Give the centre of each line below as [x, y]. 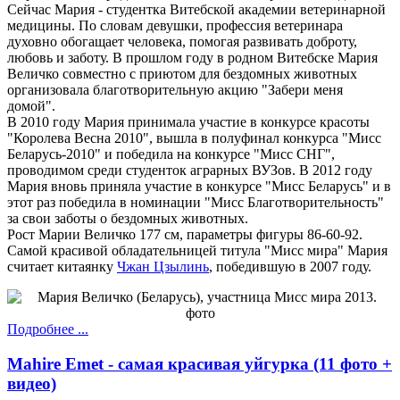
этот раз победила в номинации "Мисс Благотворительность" [196, 203]
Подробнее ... [48, 329]
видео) [32, 384]
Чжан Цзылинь [163, 267]
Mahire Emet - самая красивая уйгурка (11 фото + [200, 364]
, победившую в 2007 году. [290, 267]
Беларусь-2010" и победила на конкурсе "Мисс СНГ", [171, 154]
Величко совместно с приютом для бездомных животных [182, 74]
